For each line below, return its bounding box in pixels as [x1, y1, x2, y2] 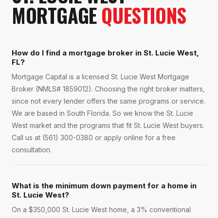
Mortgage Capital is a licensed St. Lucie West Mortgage [12, 73, 189, 81]
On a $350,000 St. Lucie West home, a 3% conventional [12, 205, 191, 214]
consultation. [12, 145, 52, 154]
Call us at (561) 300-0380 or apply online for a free [12, 133, 176, 142]
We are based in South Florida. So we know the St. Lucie [12, 109, 193, 118]
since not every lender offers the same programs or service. [12, 97, 205, 106]
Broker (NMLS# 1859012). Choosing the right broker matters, [12, 85, 205, 93]
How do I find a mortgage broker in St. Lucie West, [12, 48, 199, 58]
